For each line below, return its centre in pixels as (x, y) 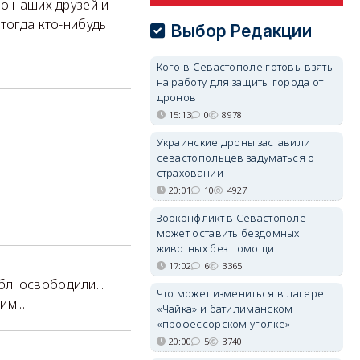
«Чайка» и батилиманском (225, 309)
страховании (190, 173)
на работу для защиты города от (240, 82)
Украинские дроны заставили (233, 142)
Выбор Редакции (241, 31)
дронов (176, 97)
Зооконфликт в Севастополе (231, 218)
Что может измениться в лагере (240, 293)
